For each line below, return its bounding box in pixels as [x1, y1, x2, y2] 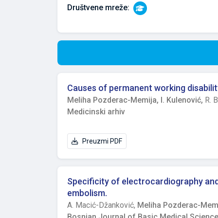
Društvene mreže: [67, 3, 129, 13]
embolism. [67, 188, 107, 198]
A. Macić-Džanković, [67, 200, 137, 210]
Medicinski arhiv [67, 107, 125, 116]
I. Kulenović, [161, 95, 205, 105]
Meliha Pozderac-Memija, [67, 95, 161, 105]
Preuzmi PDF [82, 137, 122, 145]
